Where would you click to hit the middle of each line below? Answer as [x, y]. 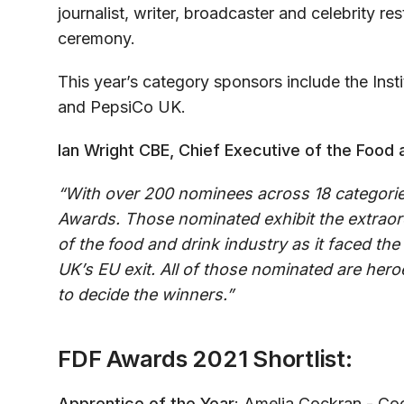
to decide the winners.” [146, 295]
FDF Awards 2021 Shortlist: [205, 359]
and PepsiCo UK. [122, 107]
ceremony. [96, 39]
